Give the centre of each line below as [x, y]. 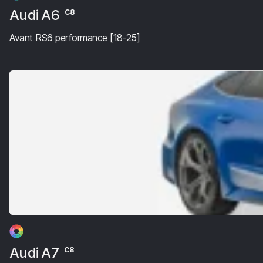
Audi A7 [36, 252]
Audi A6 [36, 15]
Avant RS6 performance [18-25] [75, 37]
